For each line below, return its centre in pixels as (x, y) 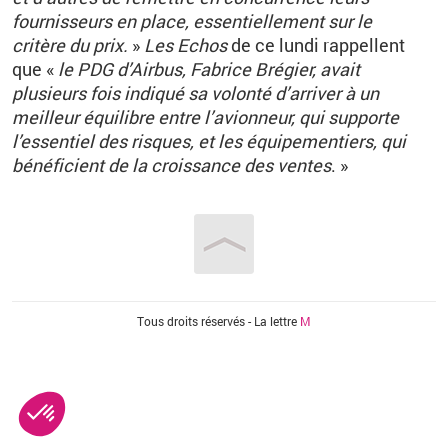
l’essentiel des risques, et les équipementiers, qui (209, 141)
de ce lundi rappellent (316, 45)
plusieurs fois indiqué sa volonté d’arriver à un (195, 93)
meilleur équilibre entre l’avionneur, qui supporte (205, 117)
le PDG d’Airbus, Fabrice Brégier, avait (209, 69)
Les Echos (185, 45)
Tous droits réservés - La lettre (218, 321)
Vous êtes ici (73, 321)
